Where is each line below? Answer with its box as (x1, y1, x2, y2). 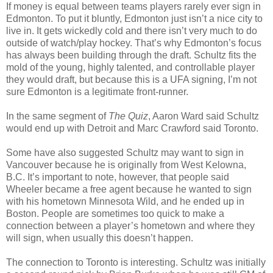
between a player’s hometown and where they (54, 220, 255, 231)
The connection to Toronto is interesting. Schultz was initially (6, 257, 266, 268)
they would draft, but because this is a (6, 74, 170, 85)
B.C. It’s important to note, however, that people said (6, 171, 229, 182)
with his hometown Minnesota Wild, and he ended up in (6, 196, 244, 207)
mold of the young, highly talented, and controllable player (6, 62, 255, 73)
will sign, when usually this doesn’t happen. (6, 232, 193, 243)
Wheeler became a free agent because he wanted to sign (6, 183, 252, 194)
